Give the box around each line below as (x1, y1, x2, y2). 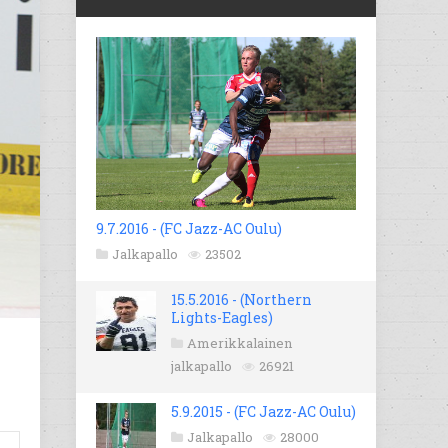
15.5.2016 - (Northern (171, 290, 312, 310)
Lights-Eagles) (171, 308, 273, 328)
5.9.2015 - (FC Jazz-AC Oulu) (171, 402, 356, 422)
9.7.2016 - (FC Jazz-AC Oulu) (96, 219, 282, 239)
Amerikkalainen (187, 334, 292, 353)
